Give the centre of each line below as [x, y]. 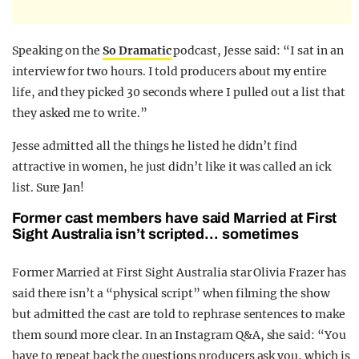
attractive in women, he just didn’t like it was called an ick [171, 167]
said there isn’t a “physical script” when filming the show [171, 294]
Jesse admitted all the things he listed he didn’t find [155, 146]
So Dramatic [137, 51]
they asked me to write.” [80, 113]
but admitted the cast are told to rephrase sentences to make [179, 315]
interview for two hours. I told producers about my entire [169, 72]
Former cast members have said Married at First [175, 218]
